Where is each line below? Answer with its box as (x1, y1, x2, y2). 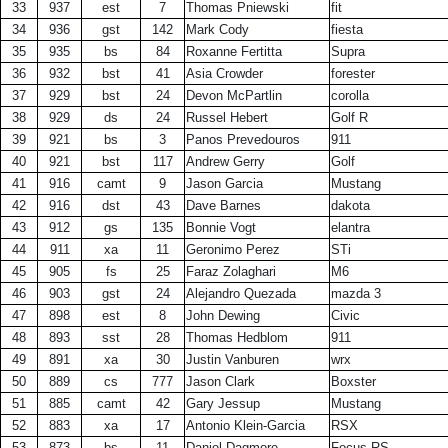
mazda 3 (331, 286, 381, 301)
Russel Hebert (186, 110, 268, 125)
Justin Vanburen (186, 352, 279, 367)
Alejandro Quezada (186, 286, 296, 301)
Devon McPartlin (186, 88, 282, 103)
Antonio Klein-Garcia (186, 418, 305, 433)
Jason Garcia (186, 176, 263, 191)
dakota (331, 198, 370, 213)
